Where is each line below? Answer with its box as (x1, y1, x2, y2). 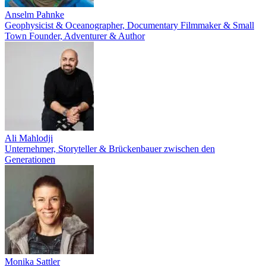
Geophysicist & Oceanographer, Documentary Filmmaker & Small (5, 20, 254, 30)
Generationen (5, 154, 55, 164)
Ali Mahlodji (5, 133, 53, 143)
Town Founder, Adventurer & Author (5, 31, 145, 41)
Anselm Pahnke (5, 9, 64, 20)
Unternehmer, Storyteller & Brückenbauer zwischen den (5, 144, 215, 154)
